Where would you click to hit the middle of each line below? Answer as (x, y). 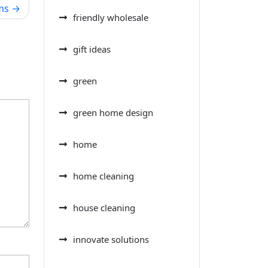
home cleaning (103, 176)
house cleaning (104, 207)
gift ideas (92, 49)
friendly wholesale (111, 17)
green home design (113, 112)
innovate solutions (111, 239)
